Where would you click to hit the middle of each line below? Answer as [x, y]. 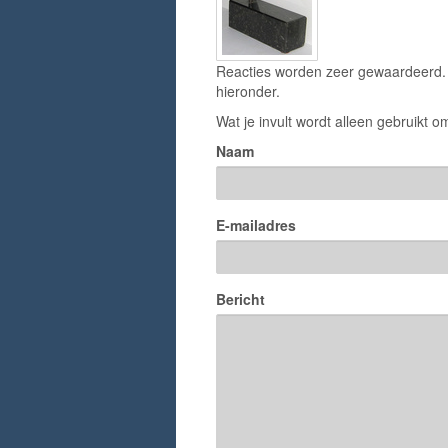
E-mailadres [256, 225]
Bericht [240, 299]
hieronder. [248, 91]
